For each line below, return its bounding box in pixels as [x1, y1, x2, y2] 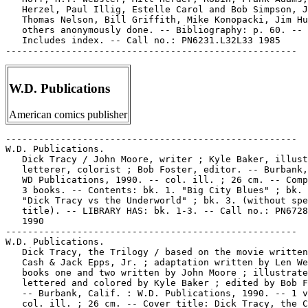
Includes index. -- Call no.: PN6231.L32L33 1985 [5, 35, 280, 45]
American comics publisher [9, 109, 127, 121]
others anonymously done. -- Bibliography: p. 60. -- [5, 25, 302, 35]
